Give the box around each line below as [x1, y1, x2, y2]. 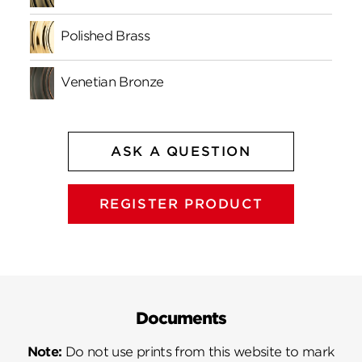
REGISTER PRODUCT [99, 196, 263, 212]
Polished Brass [61, 27, 150, 44]
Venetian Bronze [61, 74, 164, 90]
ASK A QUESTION [105, 143, 257, 159]
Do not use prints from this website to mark [61, 343, 335, 360]
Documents [136, 309, 226, 329]
